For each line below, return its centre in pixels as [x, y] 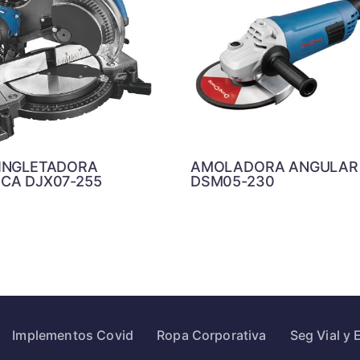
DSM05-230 [233, 182]
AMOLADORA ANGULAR [274, 167]
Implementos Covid [73, 335]
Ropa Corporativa [212, 335]
